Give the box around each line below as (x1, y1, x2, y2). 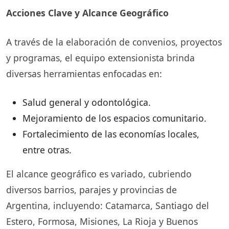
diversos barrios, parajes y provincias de (6, 184, 177, 196)
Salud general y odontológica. (22, 96, 151, 109)
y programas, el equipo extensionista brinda (6, 51, 195, 64)
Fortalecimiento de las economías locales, (22, 128, 199, 141)
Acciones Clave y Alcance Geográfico (6, 6, 169, 19)
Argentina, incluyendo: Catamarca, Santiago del (6, 199, 209, 212)
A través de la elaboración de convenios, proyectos (6, 35, 222, 48)
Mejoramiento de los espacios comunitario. (22, 112, 207, 125)
